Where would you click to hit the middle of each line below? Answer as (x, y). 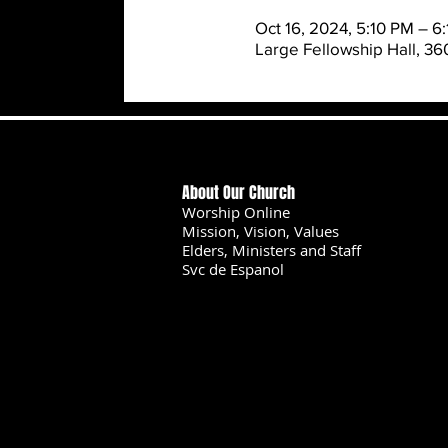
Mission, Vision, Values (260, 230)
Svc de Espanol (233, 268)
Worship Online (236, 211)
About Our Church (238, 192)
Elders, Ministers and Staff (271, 249)
